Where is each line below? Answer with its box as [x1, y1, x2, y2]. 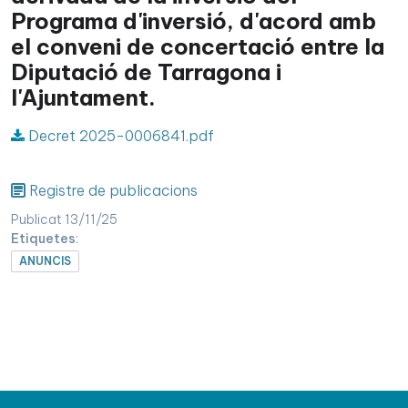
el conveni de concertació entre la [11, 33, 384, 61]
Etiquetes [11, 230, 76, 248]
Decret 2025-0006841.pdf [25, 127, 214, 146]
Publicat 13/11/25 [11, 211, 117, 229]
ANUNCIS [19, 254, 71, 269]
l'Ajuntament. [11, 84, 156, 112]
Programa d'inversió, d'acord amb [11, 7, 376, 36]
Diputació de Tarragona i [11, 58, 281, 87]
